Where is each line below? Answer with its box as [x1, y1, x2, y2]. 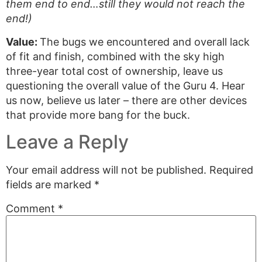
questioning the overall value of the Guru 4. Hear [6, 80, 245, 92]
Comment [6, 202, 58, 215]
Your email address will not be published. [6, 164, 206, 176]
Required [209, 164, 253, 176]
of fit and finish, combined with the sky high [6, 50, 225, 63]
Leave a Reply [6, 130, 129, 153]
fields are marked [6, 178, 94, 191]
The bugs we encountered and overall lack [40, 36, 250, 48]
